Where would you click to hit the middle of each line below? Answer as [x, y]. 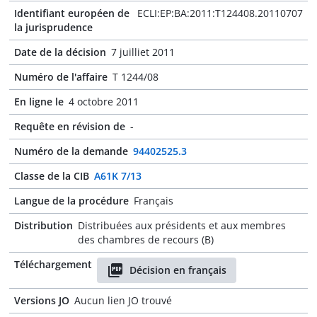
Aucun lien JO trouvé [123, 300]
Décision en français [178, 270]
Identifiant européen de [72, 13]
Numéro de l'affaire [61, 77]
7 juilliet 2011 [143, 52]
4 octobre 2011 [104, 102]
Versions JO [42, 300]
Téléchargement [53, 264]
